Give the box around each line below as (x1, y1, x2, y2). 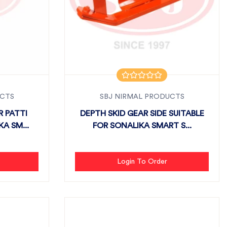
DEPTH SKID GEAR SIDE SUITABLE (80, 109, 204, 118)
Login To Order (117, 158, 167, 165)
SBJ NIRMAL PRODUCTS (99, 93, 184, 100)
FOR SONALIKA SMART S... (92, 122, 192, 130)
